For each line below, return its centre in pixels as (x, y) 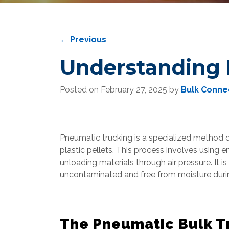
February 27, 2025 (135, 90)
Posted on (80, 90)
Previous (87, 40)
